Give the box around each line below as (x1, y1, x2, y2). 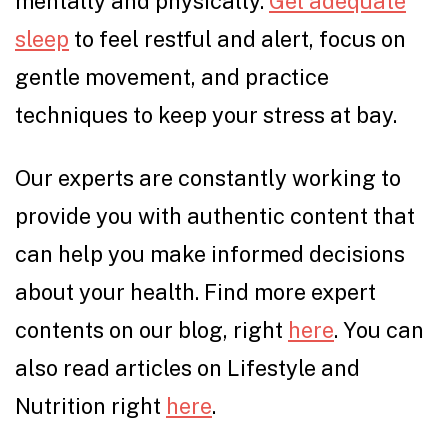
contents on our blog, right (15, 317, 288, 344)
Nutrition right (15, 393, 166, 420)
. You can (334, 317, 424, 344)
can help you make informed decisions (15, 241, 405, 268)
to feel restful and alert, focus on (69, 26, 411, 53)
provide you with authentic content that (15, 203, 415, 230)
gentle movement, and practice (15, 64, 329, 91)
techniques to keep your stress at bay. (15, 102, 402, 129)
